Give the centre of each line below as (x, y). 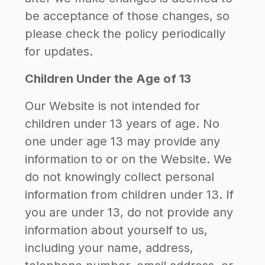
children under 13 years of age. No (122, 124)
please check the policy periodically (125, 34)
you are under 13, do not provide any (129, 212)
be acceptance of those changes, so (127, 16)
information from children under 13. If (129, 195)
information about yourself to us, (116, 230)
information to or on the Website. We (128, 159)
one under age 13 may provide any (122, 141)
